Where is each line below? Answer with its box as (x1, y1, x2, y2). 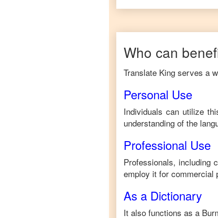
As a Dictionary (124, 187, 202, 204)
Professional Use (124, 136, 211, 153)
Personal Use (124, 86, 192, 103)
